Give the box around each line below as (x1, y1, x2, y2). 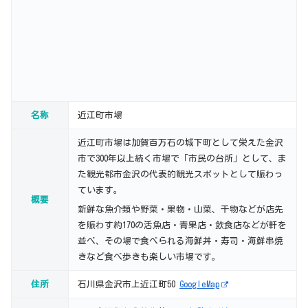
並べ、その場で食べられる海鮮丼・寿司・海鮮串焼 (78, 236, 283, 245)
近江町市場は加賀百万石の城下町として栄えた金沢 (78, 137, 283, 147)
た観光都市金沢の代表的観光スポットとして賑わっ (78, 169, 283, 179)
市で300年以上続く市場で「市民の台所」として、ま (78, 153, 287, 163)
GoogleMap (179, 279, 219, 289)
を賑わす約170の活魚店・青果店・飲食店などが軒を (78, 220, 287, 230)
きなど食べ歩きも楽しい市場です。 (78, 252, 221, 261)
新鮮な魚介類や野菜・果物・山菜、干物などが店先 (78, 204, 283, 214)
